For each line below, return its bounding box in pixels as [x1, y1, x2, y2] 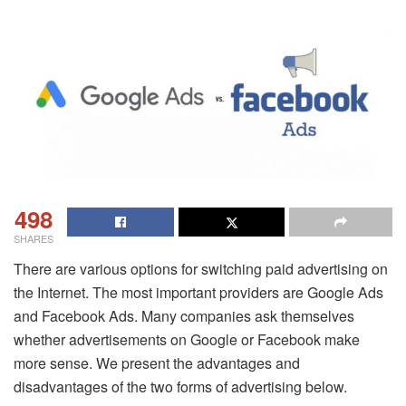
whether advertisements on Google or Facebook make [14, 329, 360, 351]
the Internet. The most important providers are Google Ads [14, 282, 383, 304]
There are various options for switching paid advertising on [14, 258, 388, 280]
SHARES [14, 231, 53, 246]
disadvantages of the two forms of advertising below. [14, 376, 347, 398]
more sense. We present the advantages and [14, 353, 300, 374]
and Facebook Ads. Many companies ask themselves [14, 305, 354, 327]
